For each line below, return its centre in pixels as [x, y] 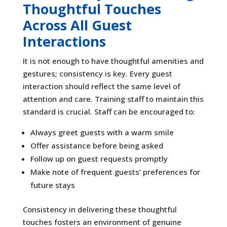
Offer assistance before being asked [97, 145]
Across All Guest [77, 25]
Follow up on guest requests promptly [99, 158]
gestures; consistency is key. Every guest [97, 73]
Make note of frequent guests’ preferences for [115, 172]
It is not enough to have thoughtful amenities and [113, 61]
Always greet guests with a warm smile [102, 132]
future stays [52, 185]
